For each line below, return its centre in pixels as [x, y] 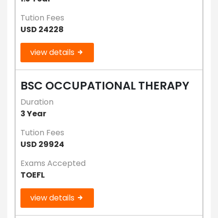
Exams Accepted [53, 163]
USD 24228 [42, 29]
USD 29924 [42, 144]
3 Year [33, 113]
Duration [37, 102]
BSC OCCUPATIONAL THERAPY [105, 85]
